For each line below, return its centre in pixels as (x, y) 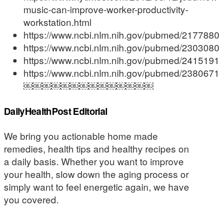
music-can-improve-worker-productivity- (106, 9)
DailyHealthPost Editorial (56, 111)
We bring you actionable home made (81, 136)
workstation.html (57, 22)
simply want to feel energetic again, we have (97, 187)
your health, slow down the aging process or (96, 174)
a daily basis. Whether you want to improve (94, 161)
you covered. (31, 199)
